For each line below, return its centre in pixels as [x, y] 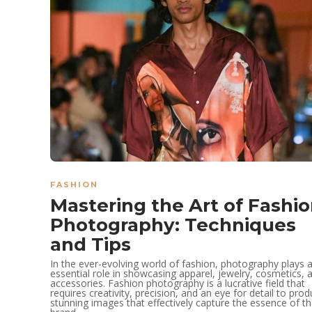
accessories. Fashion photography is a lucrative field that [178, 283]
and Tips [93, 245]
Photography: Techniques [173, 225]
